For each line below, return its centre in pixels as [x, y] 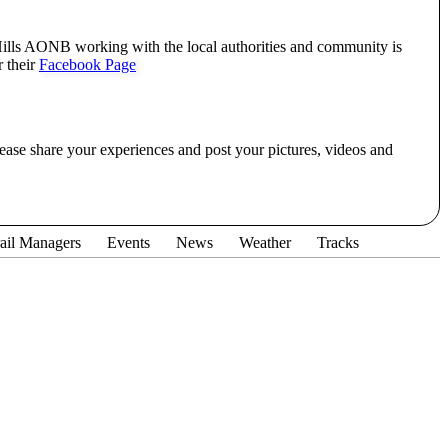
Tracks [338, 243]
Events [128, 243]
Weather [265, 243]
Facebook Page [87, 65]
